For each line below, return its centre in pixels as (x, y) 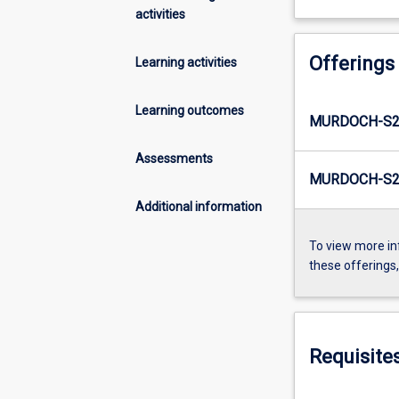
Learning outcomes (190, 110)
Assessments (174, 158)
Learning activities (186, 62)
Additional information (199, 206)
